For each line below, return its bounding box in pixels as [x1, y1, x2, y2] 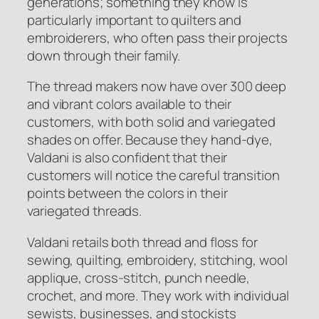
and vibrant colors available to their [27, 95, 232, 114]
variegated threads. [27, 202, 142, 221]
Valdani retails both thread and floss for [27, 232, 258, 251]
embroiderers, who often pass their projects [27, 28, 288, 47]
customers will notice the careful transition [27, 166, 280, 185]
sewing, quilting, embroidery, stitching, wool [27, 250, 288, 269]
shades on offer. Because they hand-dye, [27, 130, 273, 150]
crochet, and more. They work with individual [27, 286, 289, 305]
